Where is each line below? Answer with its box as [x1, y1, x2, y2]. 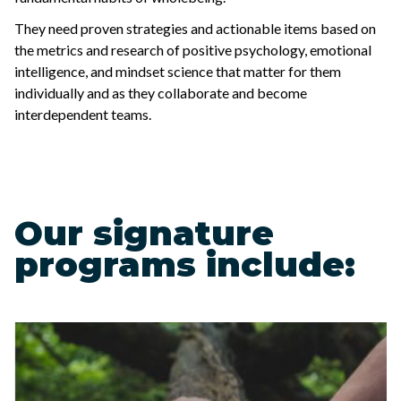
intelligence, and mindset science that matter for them [14, 63, 341, 81]
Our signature [14, 211, 274, 254]
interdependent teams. [14, 106, 154, 124]
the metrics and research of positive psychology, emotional [14, 41, 371, 59]
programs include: [14, 243, 355, 286]
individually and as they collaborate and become [14, 84, 307, 102]
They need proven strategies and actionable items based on [14, 20, 376, 38]
